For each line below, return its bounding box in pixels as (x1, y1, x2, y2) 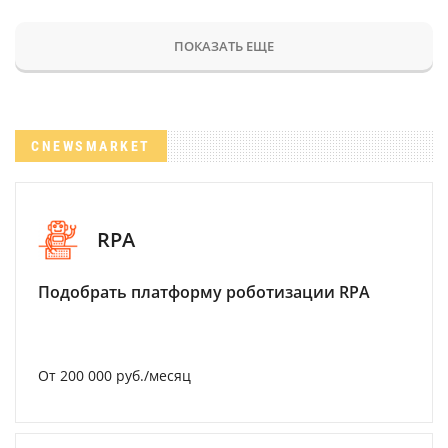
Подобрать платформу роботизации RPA (38, 280, 370, 303)
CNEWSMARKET (31, 137, 151, 154)
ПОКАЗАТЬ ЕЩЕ (174, 36, 274, 55)
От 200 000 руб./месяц (38, 365, 191, 385)
